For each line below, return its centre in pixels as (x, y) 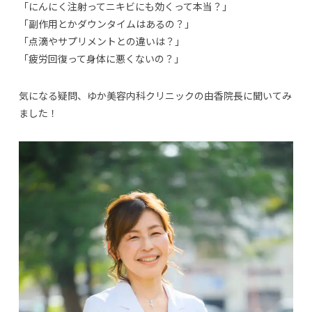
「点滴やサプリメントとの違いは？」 (101, 41)
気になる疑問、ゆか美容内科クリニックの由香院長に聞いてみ (155, 95)
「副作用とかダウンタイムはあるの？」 (106, 24)
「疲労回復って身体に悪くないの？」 (101, 58)
